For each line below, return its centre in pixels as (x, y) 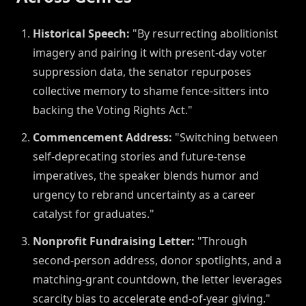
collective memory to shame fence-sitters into (151, 91)
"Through (221, 241)
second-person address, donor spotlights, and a (157, 261)
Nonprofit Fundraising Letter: (114, 241)
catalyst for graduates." (94, 214)
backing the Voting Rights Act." (113, 110)
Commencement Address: (102, 138)
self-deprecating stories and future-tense (139, 157)
